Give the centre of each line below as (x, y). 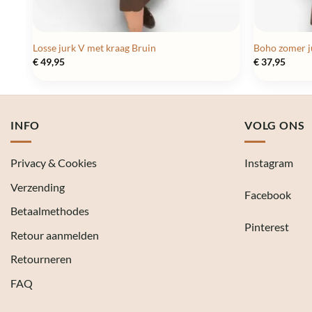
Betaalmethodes (50, 211)
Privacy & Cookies (54, 163)
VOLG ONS (275, 125)
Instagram (269, 163)
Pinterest (267, 226)
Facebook (268, 194)
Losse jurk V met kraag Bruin (94, 48)
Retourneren (41, 259)
